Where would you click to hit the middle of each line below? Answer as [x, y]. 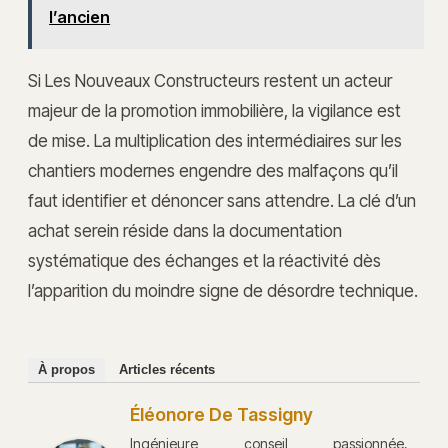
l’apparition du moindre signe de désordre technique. [223, 290]
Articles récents [167, 370]
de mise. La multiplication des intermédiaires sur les [215, 140]
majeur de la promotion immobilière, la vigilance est [214, 110]
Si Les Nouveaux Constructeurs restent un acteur [210, 80]
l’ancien [80, 16]
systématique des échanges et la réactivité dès [204, 260]
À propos [66, 370]
